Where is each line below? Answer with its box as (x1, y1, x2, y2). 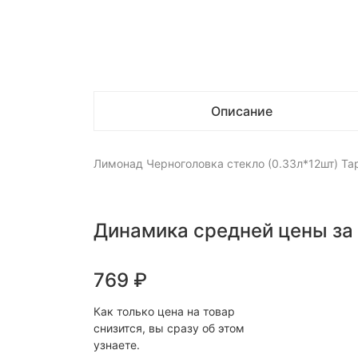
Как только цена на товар (93, 304, 235, 318)
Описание (210, 103, 272, 119)
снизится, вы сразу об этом (93, 321, 245, 335)
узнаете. (93, 338, 140, 352)
